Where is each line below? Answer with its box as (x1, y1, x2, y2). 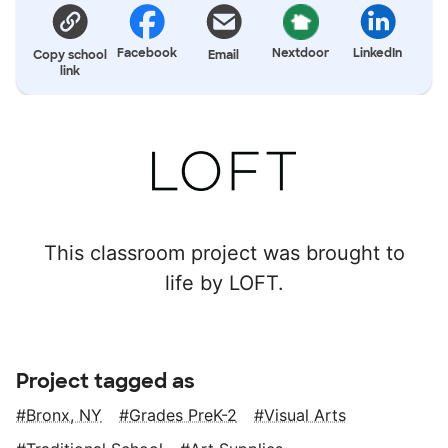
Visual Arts (264, 404, 346, 425)
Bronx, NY (26, 404, 102, 425)
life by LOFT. (164, 270, 284, 295)
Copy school (33, 46, 108, 63)
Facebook (117, 44, 178, 61)
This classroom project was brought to (43, 240, 405, 265)
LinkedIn (353, 44, 403, 61)
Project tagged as (16, 367, 195, 394)
